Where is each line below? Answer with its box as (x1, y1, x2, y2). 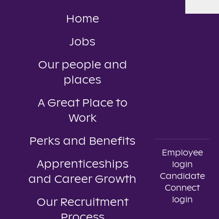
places (64, 75, 101, 86)
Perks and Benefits (29, 136, 135, 147)
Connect (164, 184, 200, 192)
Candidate (159, 172, 205, 180)
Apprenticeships (36, 159, 129, 170)
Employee (161, 149, 203, 157)
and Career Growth (28, 175, 136, 185)
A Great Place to (37, 98, 128, 109)
